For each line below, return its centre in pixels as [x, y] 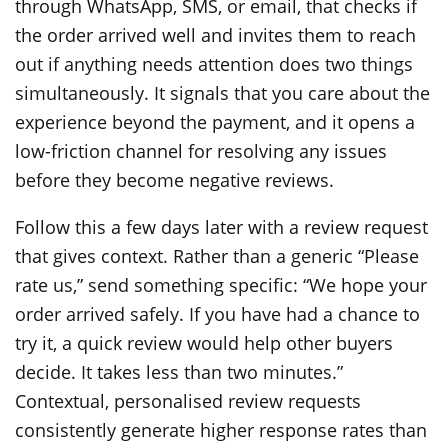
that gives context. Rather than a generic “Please [217, 256]
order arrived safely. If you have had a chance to [217, 314]
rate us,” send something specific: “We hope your [221, 285]
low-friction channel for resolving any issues [201, 151]
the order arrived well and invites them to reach [215, 35]
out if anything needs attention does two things [214, 64]
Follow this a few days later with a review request [221, 227]
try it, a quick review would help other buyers [204, 343]
